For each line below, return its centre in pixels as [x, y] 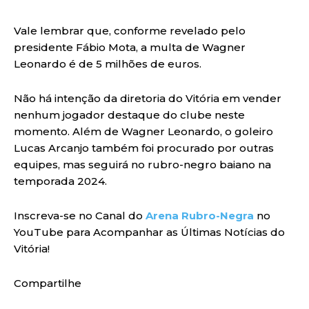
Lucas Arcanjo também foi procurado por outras [144, 148]
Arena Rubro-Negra [200, 215]
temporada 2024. [60, 181]
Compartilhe [48, 283]
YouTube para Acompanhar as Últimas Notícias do [149, 232]
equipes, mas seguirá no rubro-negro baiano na [142, 164]
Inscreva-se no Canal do [80, 215]
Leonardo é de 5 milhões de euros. [108, 63]
